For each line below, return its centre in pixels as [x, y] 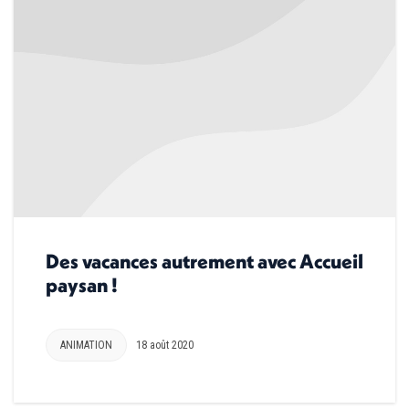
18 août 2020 [165, 345]
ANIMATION [86, 345]
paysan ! [82, 284]
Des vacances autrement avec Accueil [204, 261]
